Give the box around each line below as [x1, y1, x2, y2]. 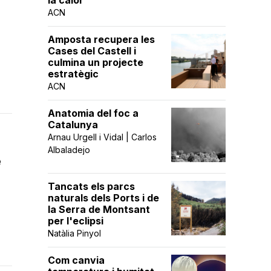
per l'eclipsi [48, 215, 103, 227]
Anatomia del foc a [48, 107, 139, 119]
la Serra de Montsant [48, 203, 150, 215]
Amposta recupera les [48, 33, 155, 45]
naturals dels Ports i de [48, 192, 159, 204]
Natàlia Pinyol [48, 228, 101, 238]
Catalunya [48, 119, 98, 131]
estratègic [48, 68, 99, 80]
